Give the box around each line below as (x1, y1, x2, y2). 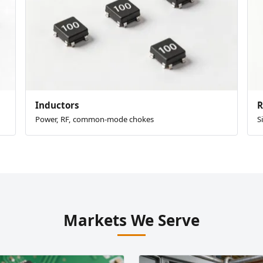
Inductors (35, 99, 80, 112)
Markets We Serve (63, 210, 200, 231)
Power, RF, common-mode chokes (35, 114, 154, 125)
